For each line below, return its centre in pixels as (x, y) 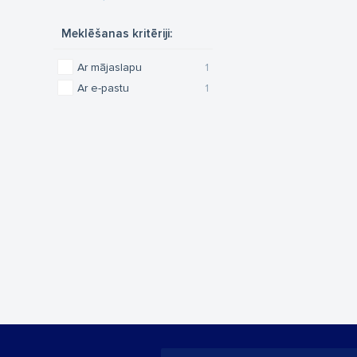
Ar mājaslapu (110, 67)
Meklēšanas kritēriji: (117, 33)
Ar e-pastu (103, 88)
